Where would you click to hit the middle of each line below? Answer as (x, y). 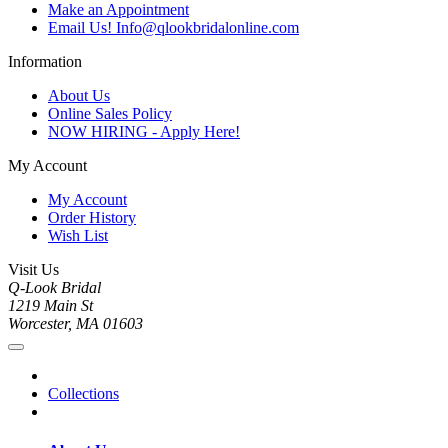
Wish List (78, 236)
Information (45, 62)
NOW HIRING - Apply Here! (144, 132)
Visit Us (33, 270)
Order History (92, 218)
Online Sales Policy (110, 114)
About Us (79, 96)
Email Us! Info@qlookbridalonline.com (173, 28)
